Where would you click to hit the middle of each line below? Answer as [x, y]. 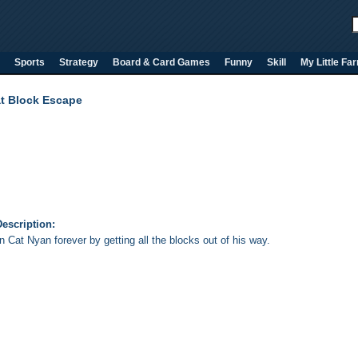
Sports [30, 62]
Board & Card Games [161, 62]
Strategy [79, 62]
